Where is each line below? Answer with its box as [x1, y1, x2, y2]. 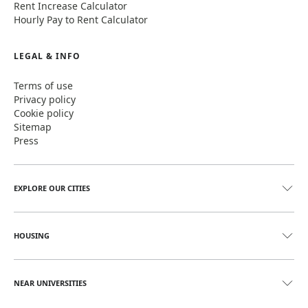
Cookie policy [14, 107, 74, 120]
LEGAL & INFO [14, 50, 80, 63]
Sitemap [14, 120, 52, 134]
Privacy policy [14, 93, 76, 107]
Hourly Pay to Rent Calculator [14, 13, 148, 27]
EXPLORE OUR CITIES [14, 183, 90, 194]
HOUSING [14, 230, 49, 241]
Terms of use [14, 79, 73, 93]
